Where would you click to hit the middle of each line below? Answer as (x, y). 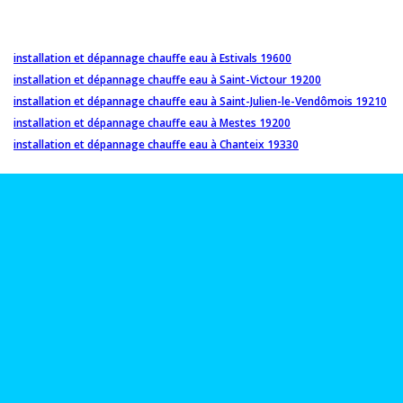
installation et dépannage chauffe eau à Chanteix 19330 (156, 145)
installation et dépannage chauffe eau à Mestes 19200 (152, 123)
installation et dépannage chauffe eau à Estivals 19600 (152, 58)
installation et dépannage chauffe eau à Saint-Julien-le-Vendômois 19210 (200, 102)
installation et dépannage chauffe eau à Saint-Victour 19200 (167, 80)
